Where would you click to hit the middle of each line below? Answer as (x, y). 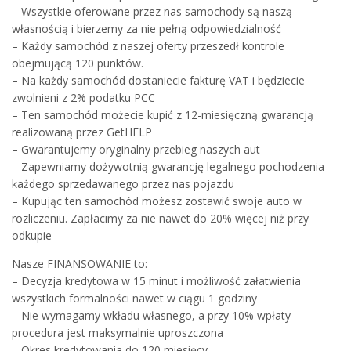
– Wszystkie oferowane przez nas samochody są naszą (152, 11)
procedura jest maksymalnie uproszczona (118, 332)
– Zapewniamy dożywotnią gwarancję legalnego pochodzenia (168, 166)
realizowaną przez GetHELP (82, 132)
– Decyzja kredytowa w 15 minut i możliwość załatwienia (156, 280)
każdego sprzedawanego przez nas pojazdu (123, 183)
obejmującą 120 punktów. (78, 63)
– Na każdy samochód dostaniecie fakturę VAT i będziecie (158, 80)
